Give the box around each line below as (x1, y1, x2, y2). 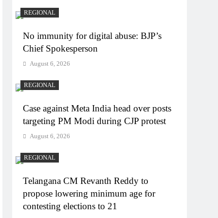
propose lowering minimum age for (23, 188, 156, 199)
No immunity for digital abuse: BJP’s (23, 30, 162, 41)
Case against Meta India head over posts (23, 103, 172, 113)
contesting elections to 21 (23, 200, 118, 211)
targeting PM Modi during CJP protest (23, 115, 166, 126)
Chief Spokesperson (23, 43, 98, 54)
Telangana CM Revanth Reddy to (23, 175, 149, 186)
